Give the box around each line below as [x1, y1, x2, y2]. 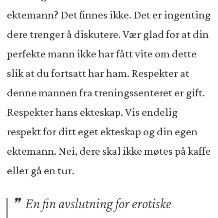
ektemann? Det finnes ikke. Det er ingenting [6, 8, 211, 21]
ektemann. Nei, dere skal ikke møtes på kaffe [6, 144, 211, 157]
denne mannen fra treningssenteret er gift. [6, 86, 205, 99]
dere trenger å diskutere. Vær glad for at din [6, 27, 209, 40]
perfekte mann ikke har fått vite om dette [6, 47, 197, 60]
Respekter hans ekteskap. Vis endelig [6, 105, 178, 118]
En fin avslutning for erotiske [23, 195, 172, 211]
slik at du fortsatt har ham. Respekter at [6, 66, 189, 79]
